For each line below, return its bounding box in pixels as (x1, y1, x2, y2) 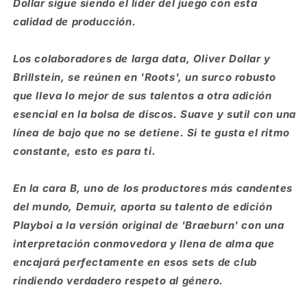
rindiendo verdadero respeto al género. (13, 274, 223, 287)
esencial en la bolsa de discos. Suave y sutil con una (13, 108, 296, 121)
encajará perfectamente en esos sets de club (13, 256, 257, 269)
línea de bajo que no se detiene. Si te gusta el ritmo (13, 126, 290, 139)
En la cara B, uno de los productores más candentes (13, 182, 293, 195)
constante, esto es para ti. (13, 145, 156, 158)
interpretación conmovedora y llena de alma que (13, 237, 275, 250)
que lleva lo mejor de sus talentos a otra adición (13, 89, 272, 102)
